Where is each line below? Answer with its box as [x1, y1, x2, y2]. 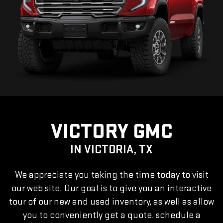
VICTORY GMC [50, 119, 173, 145]
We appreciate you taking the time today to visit [14, 169, 209, 181]
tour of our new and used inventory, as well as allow [9, 196, 214, 208]
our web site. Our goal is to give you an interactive [11, 183, 212, 195]
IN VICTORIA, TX [70, 142, 153, 157]
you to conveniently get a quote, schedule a [22, 210, 201, 222]
